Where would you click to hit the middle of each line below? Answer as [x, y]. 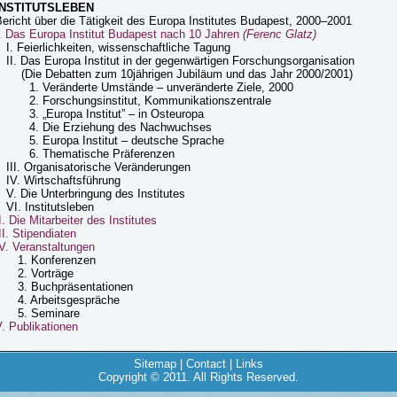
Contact [206, 364]
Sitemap [155, 364]
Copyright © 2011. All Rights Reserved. [198, 377]
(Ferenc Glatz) [280, 34]
